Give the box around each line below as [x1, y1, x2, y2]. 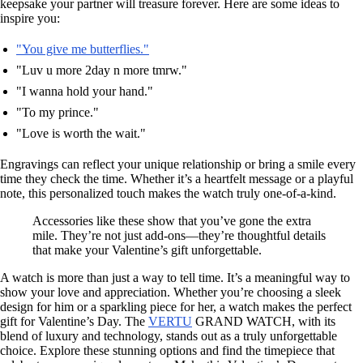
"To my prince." [16, 105, 99, 119]
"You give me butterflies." [16, 41, 149, 56]
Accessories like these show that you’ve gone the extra [32, 213, 311, 228]
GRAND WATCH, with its [192, 314, 335, 328]
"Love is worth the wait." [16, 126, 146, 140]
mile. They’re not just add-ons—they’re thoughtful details [32, 228, 326, 242]
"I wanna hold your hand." [16, 83, 153, 98]
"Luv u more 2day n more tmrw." [16, 62, 187, 77]
